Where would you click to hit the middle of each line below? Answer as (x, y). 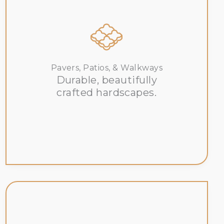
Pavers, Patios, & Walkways (107, 68)
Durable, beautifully (107, 80)
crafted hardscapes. (107, 93)
